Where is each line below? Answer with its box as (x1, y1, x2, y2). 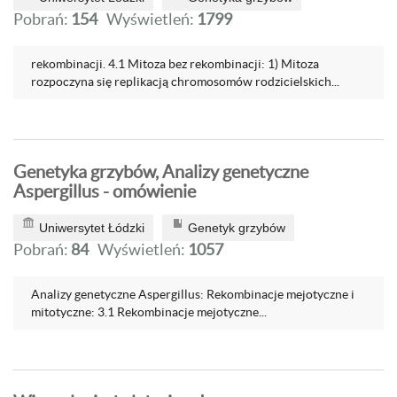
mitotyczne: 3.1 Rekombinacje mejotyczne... (31, 305, 267, 319)
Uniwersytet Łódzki (39, 221, 144, 235)
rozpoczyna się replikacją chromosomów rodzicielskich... (31, 74, 339, 89)
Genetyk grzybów (188, 221, 285, 235)
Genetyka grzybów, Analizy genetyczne (13, 162, 308, 182)
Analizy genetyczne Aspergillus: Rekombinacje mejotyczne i (31, 287, 354, 301)
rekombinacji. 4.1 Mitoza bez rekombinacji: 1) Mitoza (31, 57, 319, 71)
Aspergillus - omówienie (13, 182, 196, 201)
